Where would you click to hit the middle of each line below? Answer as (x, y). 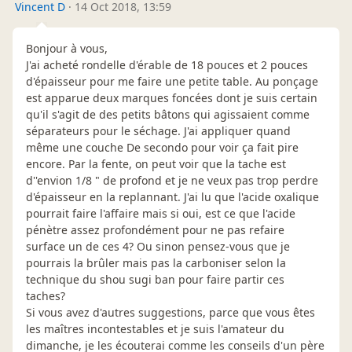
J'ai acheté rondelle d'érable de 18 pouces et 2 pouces (167, 64)
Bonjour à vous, (67, 48)
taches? (46, 295)
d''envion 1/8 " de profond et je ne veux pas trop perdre (172, 180)
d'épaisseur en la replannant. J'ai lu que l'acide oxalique (172, 196)
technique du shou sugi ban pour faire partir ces (155, 279)
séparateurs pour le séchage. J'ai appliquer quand (158, 130)
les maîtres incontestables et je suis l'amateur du (155, 328)
